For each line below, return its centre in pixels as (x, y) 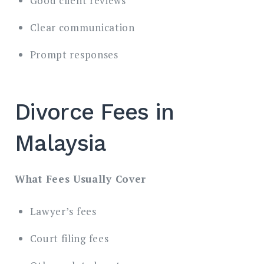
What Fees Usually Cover (81, 179)
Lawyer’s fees (63, 211)
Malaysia (61, 143)
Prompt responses (74, 55)
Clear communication (82, 28)
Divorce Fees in (95, 112)
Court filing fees (69, 238)
